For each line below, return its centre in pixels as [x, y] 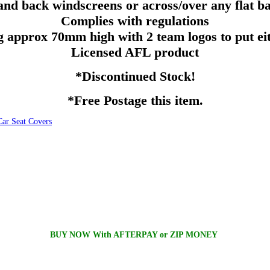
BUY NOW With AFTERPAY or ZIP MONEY [135, 235]
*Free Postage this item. [135, 100]
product [175, 52]
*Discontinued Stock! [135, 76]
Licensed [98, 52]
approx [27, 36]
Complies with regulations [135, 20]
